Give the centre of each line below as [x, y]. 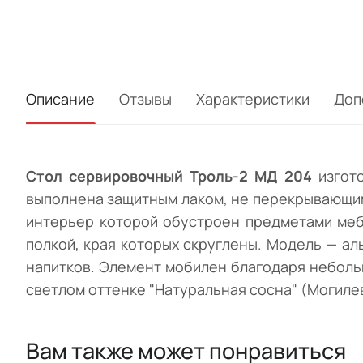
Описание [60, 99]
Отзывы [145, 99]
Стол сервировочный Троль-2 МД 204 [172, 176]
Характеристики [253, 99]
